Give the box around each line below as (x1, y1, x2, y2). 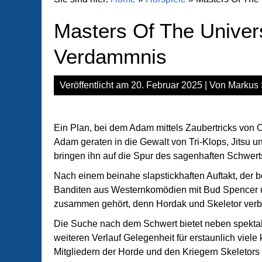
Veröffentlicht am (60, 80, 131, 90)
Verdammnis (54, 45, 167, 68)
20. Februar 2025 (131, 80, 202, 90)
